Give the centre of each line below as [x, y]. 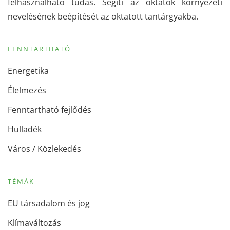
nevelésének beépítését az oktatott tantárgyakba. [103, 16]
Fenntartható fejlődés [50, 110]
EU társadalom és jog [49, 203]
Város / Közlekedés [44, 149]
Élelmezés [27, 90]
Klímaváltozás [34, 223]
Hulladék [25, 129]
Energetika [28, 71]
